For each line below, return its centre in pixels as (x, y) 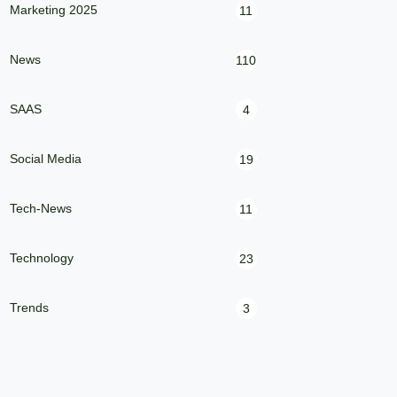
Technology (42, 257)
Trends (30, 307)
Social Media (46, 158)
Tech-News (41, 208)
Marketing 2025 (54, 9)
